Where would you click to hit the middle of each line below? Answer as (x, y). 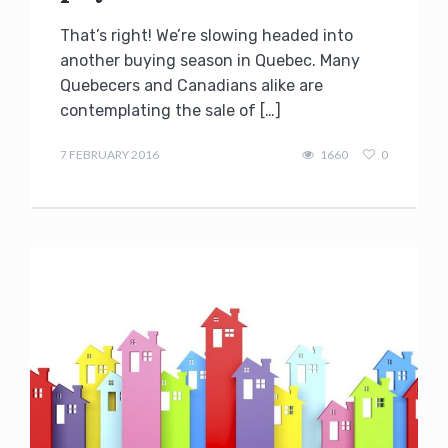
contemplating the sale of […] (170, 110)
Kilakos (78, 142)
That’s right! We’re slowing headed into (206, 35)
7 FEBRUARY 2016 (109, 154)
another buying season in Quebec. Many (210, 60)
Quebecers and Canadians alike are (191, 85)
